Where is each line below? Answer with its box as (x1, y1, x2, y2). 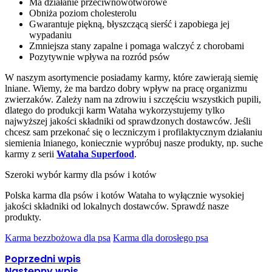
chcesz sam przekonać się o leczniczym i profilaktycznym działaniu (5, 127, 262, 138)
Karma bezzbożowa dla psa (5, 233, 110, 243)
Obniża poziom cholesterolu (29, 8, 137, 19)
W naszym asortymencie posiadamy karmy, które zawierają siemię (5, 72, 258, 83)
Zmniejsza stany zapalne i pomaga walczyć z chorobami (29, 41, 244, 52)
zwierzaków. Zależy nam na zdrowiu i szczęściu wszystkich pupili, (5, 94, 261, 105)
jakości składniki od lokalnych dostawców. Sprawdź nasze (5, 201, 229, 212)
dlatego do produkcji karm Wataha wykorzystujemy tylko (5, 105, 225, 116)
